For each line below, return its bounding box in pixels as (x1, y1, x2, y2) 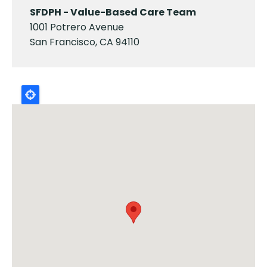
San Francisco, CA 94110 (30, 35, 139, 49)
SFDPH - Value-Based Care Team (30, 5, 196, 19)
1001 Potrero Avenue (30, 20, 124, 34)
